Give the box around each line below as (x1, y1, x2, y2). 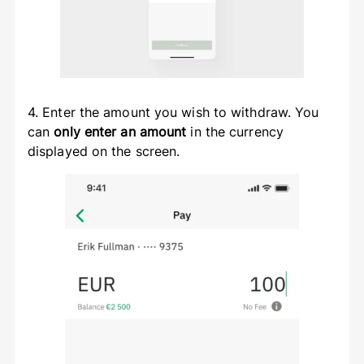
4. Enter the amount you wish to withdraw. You (27, 104, 319, 121)
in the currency (186, 123, 284, 141)
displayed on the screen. (27, 143, 188, 160)
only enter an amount (54, 123, 187, 141)
